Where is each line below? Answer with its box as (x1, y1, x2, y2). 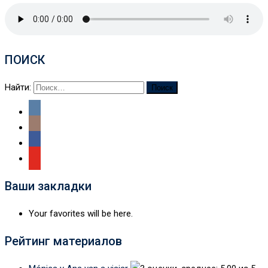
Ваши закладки (5, 178, 92, 193)
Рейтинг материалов (5, 233, 122, 248)
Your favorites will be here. (29, 208, 133, 219)
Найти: (5, 81, 31, 93)
